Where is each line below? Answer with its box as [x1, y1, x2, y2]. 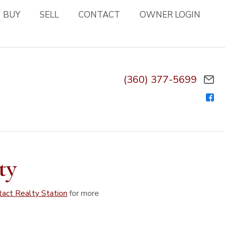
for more [67, 188, 99, 199]
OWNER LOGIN [140, 9, 201, 21]
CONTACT [78, 9, 121, 21]
